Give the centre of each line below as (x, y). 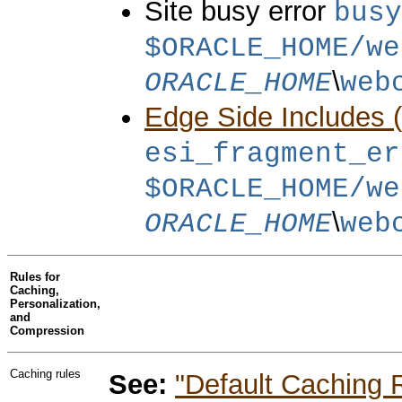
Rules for (35, 276)
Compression (47, 330)
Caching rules (45, 373)
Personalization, (55, 303)
